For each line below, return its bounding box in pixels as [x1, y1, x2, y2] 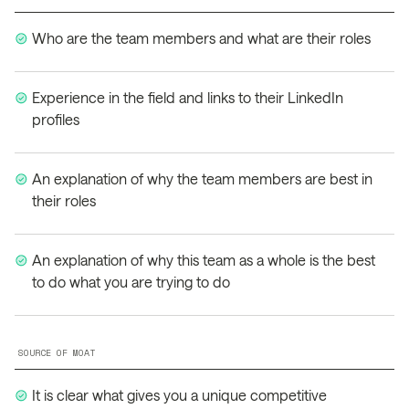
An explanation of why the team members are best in [32, 170, 373, 187]
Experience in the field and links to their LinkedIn [32, 89, 344, 106]
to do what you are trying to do [32, 273, 231, 290]
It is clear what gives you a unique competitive [32, 386, 328, 404]
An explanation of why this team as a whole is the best [32, 251, 376, 268]
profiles [32, 110, 80, 128]
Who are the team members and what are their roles [32, 29, 372, 47]
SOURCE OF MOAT [18, 346, 95, 360]
